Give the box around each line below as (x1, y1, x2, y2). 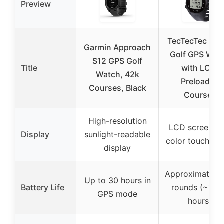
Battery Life (21, 182, 64, 192)
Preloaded (180, 76, 219, 86)
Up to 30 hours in (84, 175, 151, 185)
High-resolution (88, 115, 147, 126)
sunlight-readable (84, 129, 150, 139)
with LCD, (181, 62, 218, 73)
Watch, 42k (95, 69, 139, 79)
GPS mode (97, 188, 137, 199)
